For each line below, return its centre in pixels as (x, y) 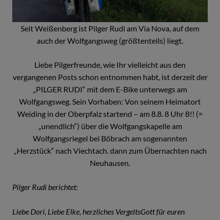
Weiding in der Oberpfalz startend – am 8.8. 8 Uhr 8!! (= (110, 114)
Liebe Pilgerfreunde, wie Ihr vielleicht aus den (110, 65)
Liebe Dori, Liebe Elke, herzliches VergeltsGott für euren (98, 212)
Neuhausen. (110, 163)
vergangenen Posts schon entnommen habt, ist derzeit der (110, 77)
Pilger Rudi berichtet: (45, 187)
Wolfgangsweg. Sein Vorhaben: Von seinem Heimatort (110, 102)
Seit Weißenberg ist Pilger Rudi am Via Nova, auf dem (110, 28)
